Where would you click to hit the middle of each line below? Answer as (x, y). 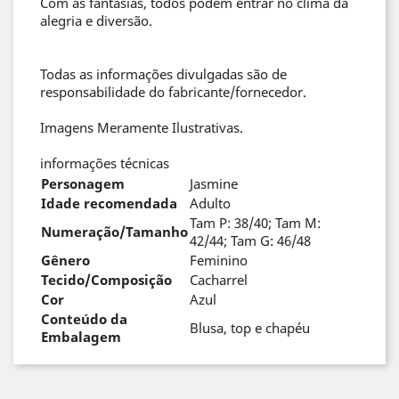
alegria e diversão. (96, 20)
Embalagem (81, 337)
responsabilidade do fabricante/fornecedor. (175, 92)
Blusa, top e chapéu (250, 328)
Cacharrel (219, 280)
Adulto (210, 203)
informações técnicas (105, 163)
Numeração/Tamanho (114, 232)
